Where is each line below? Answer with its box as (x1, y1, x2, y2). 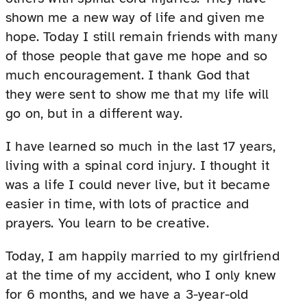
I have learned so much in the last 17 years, (5, 138, 275, 156)
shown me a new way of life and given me (5, 9, 265, 27)
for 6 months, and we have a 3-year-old (5, 286, 249, 304)
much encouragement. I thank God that (5, 66, 250, 84)
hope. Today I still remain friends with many (5, 28, 278, 46)
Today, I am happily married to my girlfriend (5, 247, 280, 265)
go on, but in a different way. (5, 105, 182, 123)
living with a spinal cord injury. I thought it (5, 157, 270, 175)
